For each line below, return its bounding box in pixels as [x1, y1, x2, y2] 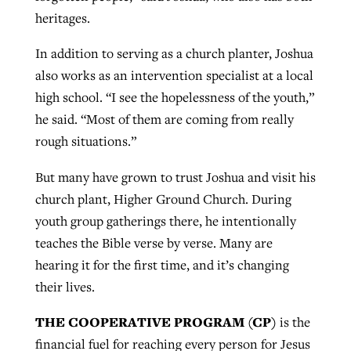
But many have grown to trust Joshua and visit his [34, 168, 316, 186]
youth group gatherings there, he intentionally [34, 212, 296, 230]
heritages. [34, 9, 90, 27]
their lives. [34, 277, 95, 295]
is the [276, 313, 310, 331]
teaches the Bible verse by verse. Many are [34, 233, 273, 251]
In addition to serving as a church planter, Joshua [34, 45, 313, 63]
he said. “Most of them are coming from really [34, 110, 294, 128]
